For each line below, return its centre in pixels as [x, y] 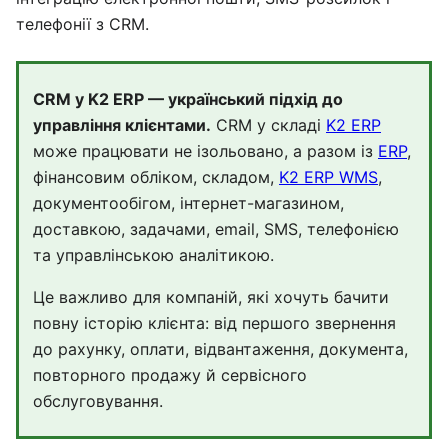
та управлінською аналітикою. [153, 255]
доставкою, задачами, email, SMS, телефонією [216, 229]
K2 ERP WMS [328, 177]
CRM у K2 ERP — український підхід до [188, 99]
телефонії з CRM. [82, 24]
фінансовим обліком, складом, [156, 177]
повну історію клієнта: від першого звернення [214, 323]
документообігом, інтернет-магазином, [188, 203]
